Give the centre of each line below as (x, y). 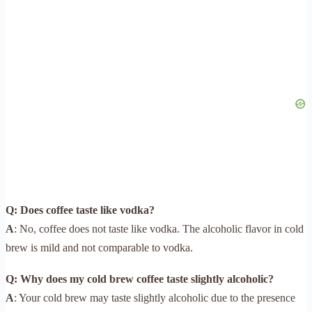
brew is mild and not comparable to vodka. (99, 247)
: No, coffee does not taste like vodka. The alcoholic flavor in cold (159, 228)
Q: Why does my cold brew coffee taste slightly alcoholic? (140, 279)
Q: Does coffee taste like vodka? (80, 210)
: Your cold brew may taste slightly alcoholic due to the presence (155, 297)
